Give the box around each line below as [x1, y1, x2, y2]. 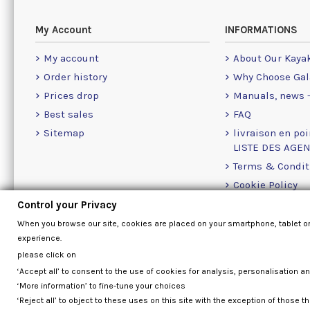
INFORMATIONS [225, 24, 298, 37]
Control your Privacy [17, 199, 117, 211]
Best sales [43, 107, 93, 120]
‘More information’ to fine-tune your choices [17, 281, 185, 291]
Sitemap [43, 126, 84, 139]
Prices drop [43, 89, 99, 102]
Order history [43, 70, 107, 83]
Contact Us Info [233, 197, 307, 210]
